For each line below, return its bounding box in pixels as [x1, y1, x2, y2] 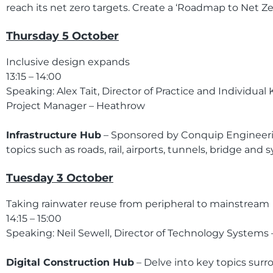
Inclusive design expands [6, 56, 130, 68]
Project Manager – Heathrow [6, 100, 145, 112]
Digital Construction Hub [6, 257, 134, 268]
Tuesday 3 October [6, 171, 113, 185]
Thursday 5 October [6, 29, 119, 43]
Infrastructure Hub [6, 129, 101, 141]
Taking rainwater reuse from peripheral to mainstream [6, 198, 269, 210]
